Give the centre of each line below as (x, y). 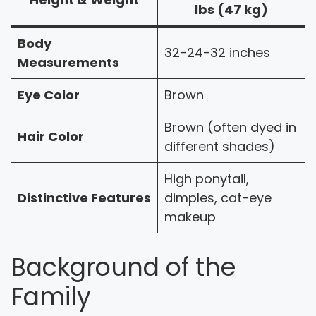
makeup (190, 217)
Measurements (68, 62)
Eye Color (49, 95)
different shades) (220, 146)
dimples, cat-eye (218, 197)
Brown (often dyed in (230, 127)
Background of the (123, 267)
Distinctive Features (84, 197)
